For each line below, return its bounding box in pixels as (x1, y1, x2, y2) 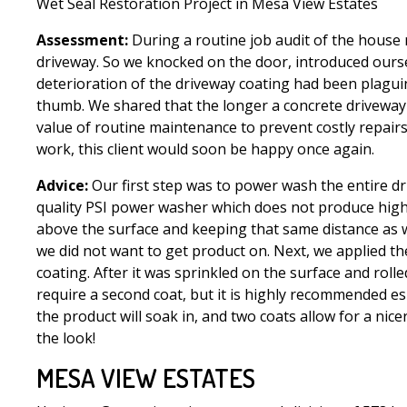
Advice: (36, 175, 88, 196)
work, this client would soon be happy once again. (36, 139, 374, 160)
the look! (36, 328, 95, 349)
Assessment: (36, 30, 132, 51)
